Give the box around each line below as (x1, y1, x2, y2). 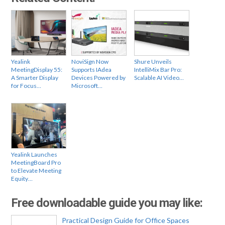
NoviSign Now (71, 57, 109, 65)
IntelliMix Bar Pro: (134, 65, 182, 73)
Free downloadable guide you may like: (11, 195, 203, 210)
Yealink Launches (11, 150, 58, 158)
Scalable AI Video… (134, 73, 184, 81)
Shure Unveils (134, 57, 172, 65)
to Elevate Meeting (11, 166, 62, 174)
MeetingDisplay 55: (11, 65, 63, 73)
